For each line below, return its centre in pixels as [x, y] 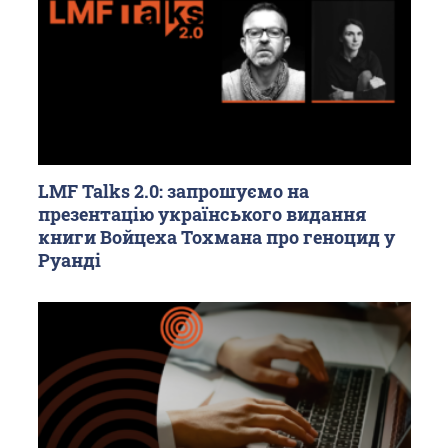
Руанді [69, 260]
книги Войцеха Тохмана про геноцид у [216, 237]
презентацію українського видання [202, 214]
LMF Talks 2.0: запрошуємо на [173, 191]
